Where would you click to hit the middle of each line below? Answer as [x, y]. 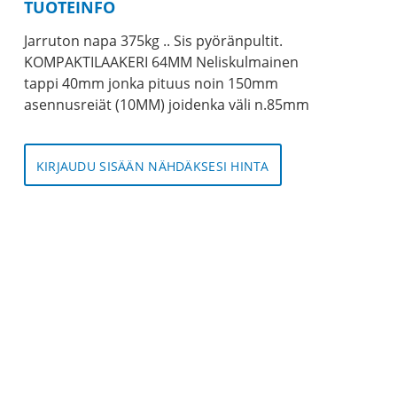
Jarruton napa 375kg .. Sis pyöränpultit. [153, 41]
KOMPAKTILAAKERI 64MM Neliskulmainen [161, 62]
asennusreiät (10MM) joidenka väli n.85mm [166, 105]
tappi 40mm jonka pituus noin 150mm [151, 84]
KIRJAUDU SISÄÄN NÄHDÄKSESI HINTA [152, 167]
